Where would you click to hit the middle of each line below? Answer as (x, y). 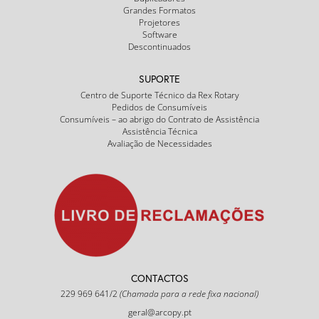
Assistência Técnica (159, 132)
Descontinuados (159, 47)
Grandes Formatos (159, 11)
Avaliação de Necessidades (159, 144)
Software (159, 35)
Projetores (159, 23)
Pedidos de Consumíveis (159, 108)
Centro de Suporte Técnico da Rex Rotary (159, 95)
